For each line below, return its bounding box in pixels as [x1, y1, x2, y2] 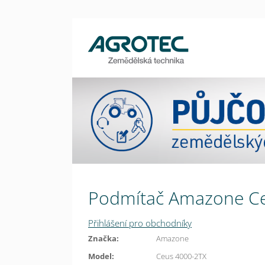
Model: [88, 251, 114, 262]
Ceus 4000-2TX [156, 251, 206, 262]
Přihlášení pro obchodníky [88, 217, 192, 230]
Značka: [88, 233, 119, 244]
